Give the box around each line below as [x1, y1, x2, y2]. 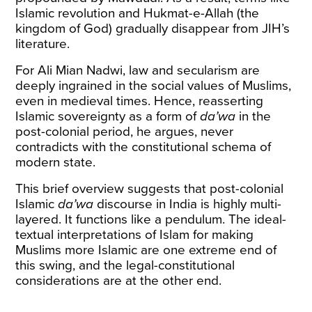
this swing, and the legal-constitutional [15, 258, 235, 273]
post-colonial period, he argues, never [15, 124, 234, 139]
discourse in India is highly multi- [93, 196, 282, 212]
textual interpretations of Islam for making [15, 227, 254, 242]
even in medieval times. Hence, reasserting [15, 93, 264, 109]
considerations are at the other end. [15, 273, 222, 288]
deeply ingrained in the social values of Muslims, [15, 78, 292, 93]
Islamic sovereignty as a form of [15, 109, 201, 124]
